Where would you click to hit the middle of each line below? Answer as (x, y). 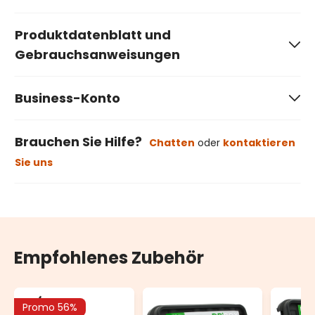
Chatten (172, 143)
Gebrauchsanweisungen (97, 55)
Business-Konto (67, 98)
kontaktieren (259, 143)
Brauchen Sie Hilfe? (78, 142)
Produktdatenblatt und (93, 35)
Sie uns (34, 163)
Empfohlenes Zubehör (109, 258)
